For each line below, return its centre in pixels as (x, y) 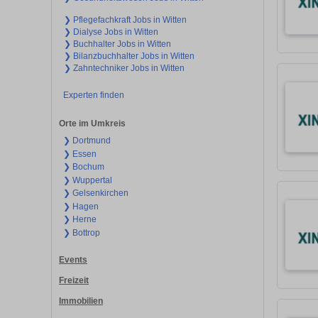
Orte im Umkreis (92, 124)
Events (73, 260)
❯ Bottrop (81, 232)
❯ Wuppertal (87, 180)
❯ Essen (79, 154)
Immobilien (81, 301)
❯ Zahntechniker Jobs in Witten (124, 68)
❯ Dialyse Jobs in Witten (111, 32)
